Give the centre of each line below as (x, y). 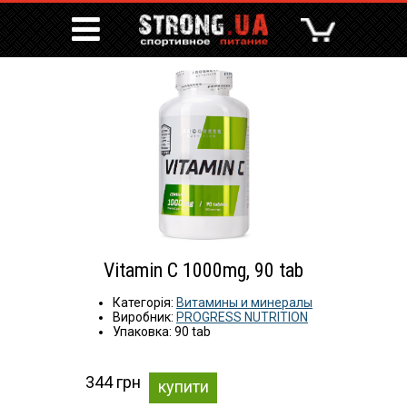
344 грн (113, 382)
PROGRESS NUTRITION (242, 317)
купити (183, 387)
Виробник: (144, 317)
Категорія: (144, 303)
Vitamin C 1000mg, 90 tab (203, 270)
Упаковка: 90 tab (162, 332)
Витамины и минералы (244, 303)
